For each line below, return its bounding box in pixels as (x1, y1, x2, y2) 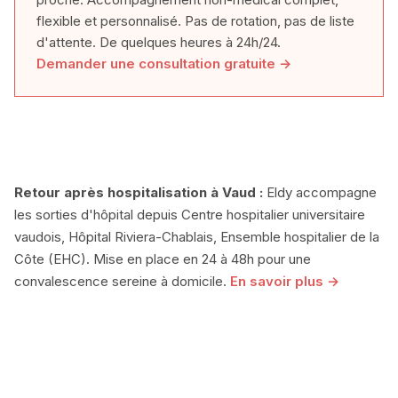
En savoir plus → (230, 272, 339, 290)
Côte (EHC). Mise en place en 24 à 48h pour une (14, 250, 311, 267)
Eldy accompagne (263, 183, 377, 201)
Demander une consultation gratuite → (36, 54, 291, 72)
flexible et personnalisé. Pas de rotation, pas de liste (36, 12, 354, 29)
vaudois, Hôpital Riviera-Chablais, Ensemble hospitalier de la (14, 227, 379, 245)
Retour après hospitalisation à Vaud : (14, 183, 263, 201)
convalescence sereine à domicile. (14, 272, 230, 290)
